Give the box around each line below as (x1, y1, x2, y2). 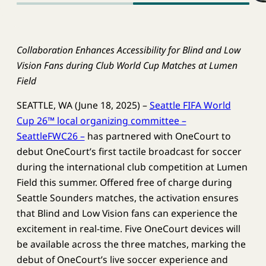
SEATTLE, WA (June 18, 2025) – (16, 99, 150, 112)
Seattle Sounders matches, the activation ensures (16, 191, 239, 205)
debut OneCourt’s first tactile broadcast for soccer (16, 145, 242, 159)
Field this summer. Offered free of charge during (16, 176, 232, 189)
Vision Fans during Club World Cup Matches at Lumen (16, 58, 237, 72)
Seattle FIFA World (149, 99, 231, 112)
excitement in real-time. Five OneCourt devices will (16, 222, 240, 236)
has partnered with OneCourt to (84, 129, 231, 143)
